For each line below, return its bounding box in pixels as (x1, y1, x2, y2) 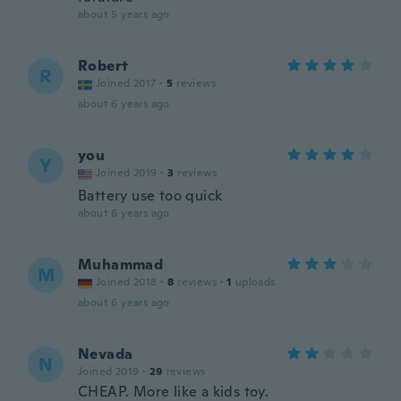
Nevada (78, 345, 133, 363)
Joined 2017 (96, 76, 157, 90)
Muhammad (78, 255, 164, 274)
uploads (235, 275, 276, 289)
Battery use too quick (78, 186, 223, 205)
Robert (78, 56, 129, 75)
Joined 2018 (96, 275, 158, 289)
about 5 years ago (78, 7, 170, 21)
